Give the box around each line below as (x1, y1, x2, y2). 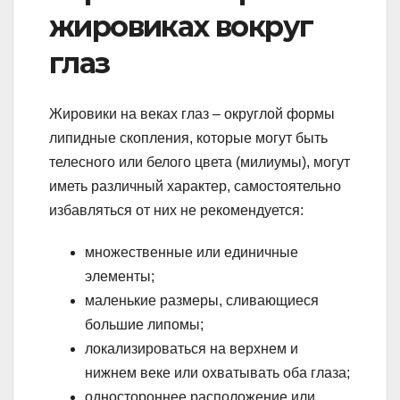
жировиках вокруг (49, 9, 313, 45)
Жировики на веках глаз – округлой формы (49, 105, 335, 121)
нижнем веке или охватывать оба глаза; (85, 364, 350, 380)
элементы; (85, 268, 154, 284)
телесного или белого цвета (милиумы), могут (49, 154, 350, 170)
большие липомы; (85, 316, 204, 332)
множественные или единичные (85, 244, 298, 260)
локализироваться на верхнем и (85, 340, 298, 356)
